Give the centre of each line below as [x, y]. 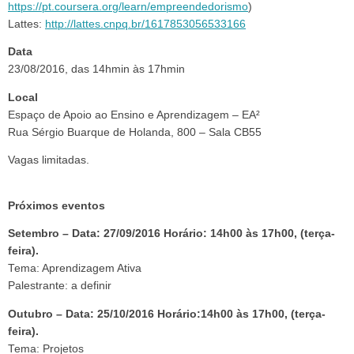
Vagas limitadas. [49, 160]
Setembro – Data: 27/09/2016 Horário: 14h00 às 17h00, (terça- [171, 234]
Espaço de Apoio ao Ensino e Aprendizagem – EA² [134, 115]
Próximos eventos [56, 205]
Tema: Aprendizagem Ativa [75, 269]
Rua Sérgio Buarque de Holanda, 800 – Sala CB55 [135, 132]
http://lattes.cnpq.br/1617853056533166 [145, 24]
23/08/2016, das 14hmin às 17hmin [96, 70]
